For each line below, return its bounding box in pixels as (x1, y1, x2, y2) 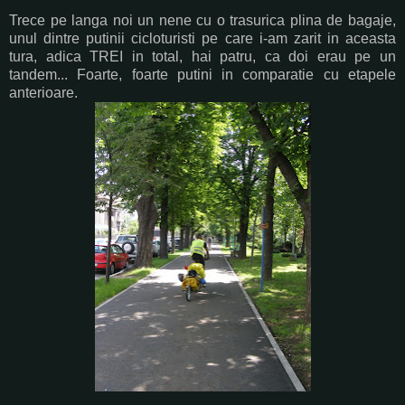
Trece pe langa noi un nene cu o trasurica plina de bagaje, (9, 12, 396, 28)
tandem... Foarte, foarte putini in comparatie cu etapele (9, 66, 396, 82)
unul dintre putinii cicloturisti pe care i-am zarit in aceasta (9, 30, 396, 46)
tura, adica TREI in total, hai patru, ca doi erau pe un (9, 48, 396, 64)
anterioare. (9, 84, 78, 100)
